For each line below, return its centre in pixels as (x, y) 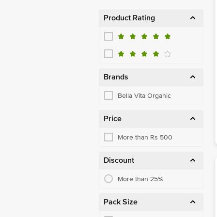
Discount (119, 160)
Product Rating (129, 18)
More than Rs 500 (145, 137)
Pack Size (121, 202)
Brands (116, 77)
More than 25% (140, 179)
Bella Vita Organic (144, 95)
